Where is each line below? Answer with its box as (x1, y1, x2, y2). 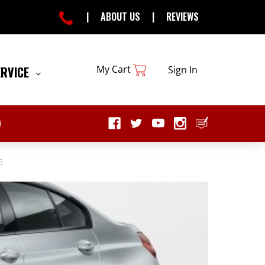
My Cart (96, 63, 133, 76)
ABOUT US (100, 9, 140, 24)
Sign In (167, 63, 198, 76)
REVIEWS (166, 9, 199, 24)
